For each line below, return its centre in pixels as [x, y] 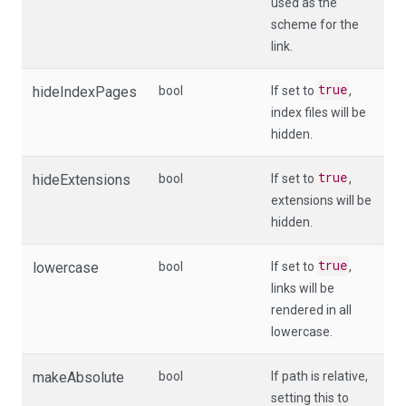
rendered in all [311, 309]
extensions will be [321, 200]
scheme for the [315, 24]
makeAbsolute [78, 377]
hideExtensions [82, 179]
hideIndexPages [85, 92]
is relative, [338, 376]
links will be [303, 288]
